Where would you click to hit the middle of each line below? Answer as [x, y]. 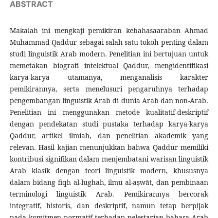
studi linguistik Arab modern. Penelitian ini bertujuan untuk [109, 54]
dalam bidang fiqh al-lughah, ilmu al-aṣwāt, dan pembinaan [109, 182]
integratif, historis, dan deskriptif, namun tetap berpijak [109, 206]
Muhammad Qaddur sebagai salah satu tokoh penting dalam [109, 42]
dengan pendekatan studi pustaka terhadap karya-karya [109, 124]
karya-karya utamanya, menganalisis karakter [109, 77]
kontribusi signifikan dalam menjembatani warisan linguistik [109, 159]
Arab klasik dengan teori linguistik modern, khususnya [109, 171]
